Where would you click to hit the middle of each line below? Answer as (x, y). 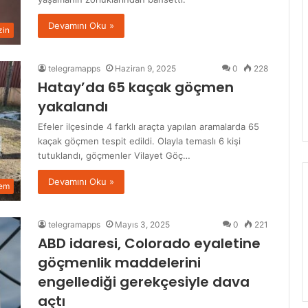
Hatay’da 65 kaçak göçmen (136, 88)
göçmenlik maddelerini (119, 263)
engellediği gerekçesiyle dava (144, 282)
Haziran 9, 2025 (145, 69)
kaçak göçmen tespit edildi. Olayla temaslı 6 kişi (139, 141)
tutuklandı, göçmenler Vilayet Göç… (114, 156)
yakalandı (73, 107)
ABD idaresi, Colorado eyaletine (149, 244)
